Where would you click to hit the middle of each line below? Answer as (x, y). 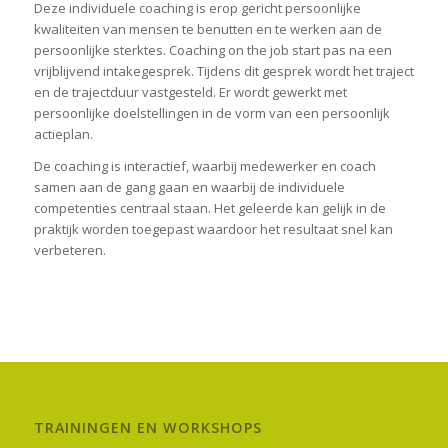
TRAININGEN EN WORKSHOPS (147, 428)
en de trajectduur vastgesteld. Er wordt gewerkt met (190, 92)
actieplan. (63, 134)
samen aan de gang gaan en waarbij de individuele (189, 187)
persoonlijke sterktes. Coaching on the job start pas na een (212, 50)
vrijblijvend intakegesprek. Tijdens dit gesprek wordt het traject (223, 71)
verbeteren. (69, 250)
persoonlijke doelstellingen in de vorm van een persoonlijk (211, 113)
